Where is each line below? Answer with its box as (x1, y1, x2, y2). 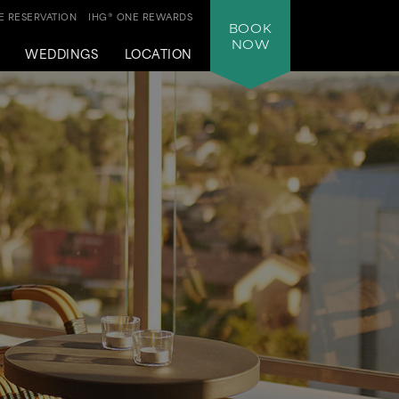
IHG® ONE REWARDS (88, 9, 192, 23)
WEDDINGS (25, 44, 99, 62)
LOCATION (124, 44, 192, 62)
